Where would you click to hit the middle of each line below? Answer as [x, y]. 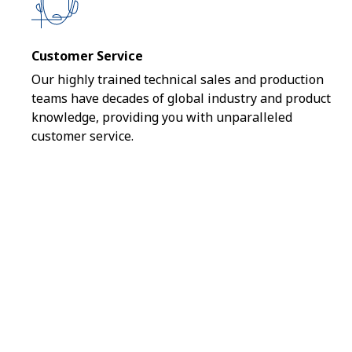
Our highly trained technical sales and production [178, 79]
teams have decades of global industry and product [181, 98]
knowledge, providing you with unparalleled [162, 117]
